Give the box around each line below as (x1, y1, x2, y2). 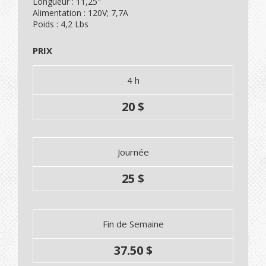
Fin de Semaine (102, 218, 164, 230)
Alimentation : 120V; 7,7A (33, 7, 128, 19)
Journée (117, 146, 149, 159)
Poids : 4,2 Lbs (33, 18, 88, 30)
